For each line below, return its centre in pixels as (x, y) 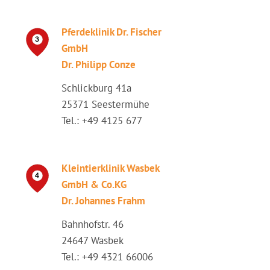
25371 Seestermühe (105, 104)
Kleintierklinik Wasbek (110, 168)
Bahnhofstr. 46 (93, 224)
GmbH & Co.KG (94, 184)
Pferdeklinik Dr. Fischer (111, 32)
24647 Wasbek (93, 240)
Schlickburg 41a (96, 88)
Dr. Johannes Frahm (103, 201)
